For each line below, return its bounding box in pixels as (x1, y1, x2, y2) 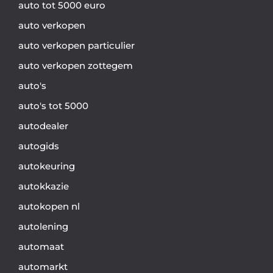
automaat (18, 241, 64, 253)
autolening (18, 221, 68, 233)
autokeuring (18, 160, 75, 172)
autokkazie (18, 180, 69, 193)
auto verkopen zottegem (18, 60, 133, 72)
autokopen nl (18, 200, 80, 213)
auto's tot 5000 (18, 100, 88, 112)
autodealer (18, 120, 68, 132)
